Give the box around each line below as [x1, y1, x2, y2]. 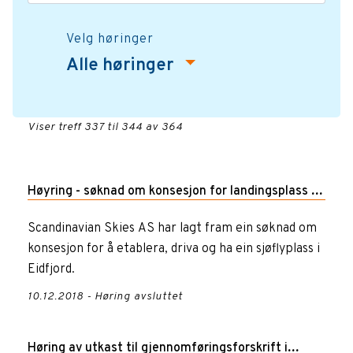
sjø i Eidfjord [27, 213, 98, 229]
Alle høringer [66, 54, 177, 77]
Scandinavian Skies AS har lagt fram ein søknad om [27, 220, 317, 236]
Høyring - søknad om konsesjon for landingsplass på [27, 183, 325, 199]
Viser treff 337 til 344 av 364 [27, 120, 183, 134]
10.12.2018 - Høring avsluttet [27, 289, 183, 303]
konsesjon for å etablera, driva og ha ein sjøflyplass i [27, 240, 320, 257]
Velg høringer [66, 31, 154, 47]
